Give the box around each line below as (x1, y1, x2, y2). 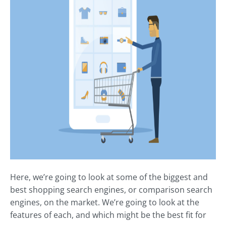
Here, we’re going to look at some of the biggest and (10, 171, 208, 183)
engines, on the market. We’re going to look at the (10, 196, 199, 208)
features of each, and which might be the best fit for (10, 209, 206, 220)
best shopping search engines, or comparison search (10, 184, 212, 195)
